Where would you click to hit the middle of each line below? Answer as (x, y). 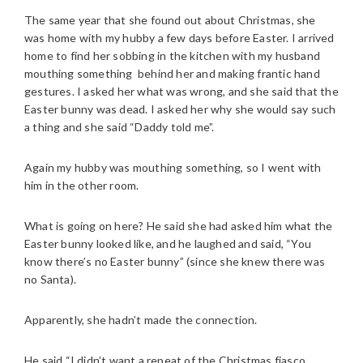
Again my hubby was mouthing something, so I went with (173, 167)
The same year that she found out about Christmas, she (170, 20)
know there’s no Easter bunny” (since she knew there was (175, 261)
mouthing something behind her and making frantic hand (172, 73)
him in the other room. (82, 185)
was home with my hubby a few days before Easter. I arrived (179, 38)
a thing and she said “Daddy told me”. (120, 127)
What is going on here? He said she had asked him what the (179, 226)
